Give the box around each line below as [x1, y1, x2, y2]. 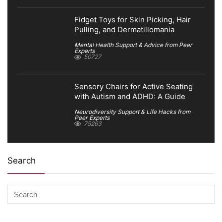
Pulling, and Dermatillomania [74, 25, 174, 34]
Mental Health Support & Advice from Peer [74, 41, 192, 49]
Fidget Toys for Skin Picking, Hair [74, 15, 191, 24]
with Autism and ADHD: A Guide [74, 92, 185, 101]
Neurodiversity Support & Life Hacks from [74, 108, 190, 115]
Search [7, 156, 36, 166]
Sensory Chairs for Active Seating [74, 82, 193, 91]
